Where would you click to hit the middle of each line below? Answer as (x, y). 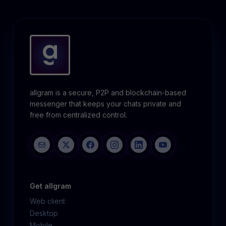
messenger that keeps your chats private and (106, 104)
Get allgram (51, 186)
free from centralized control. (79, 115)
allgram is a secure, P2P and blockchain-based (108, 93)
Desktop (44, 213)
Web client (48, 201)
